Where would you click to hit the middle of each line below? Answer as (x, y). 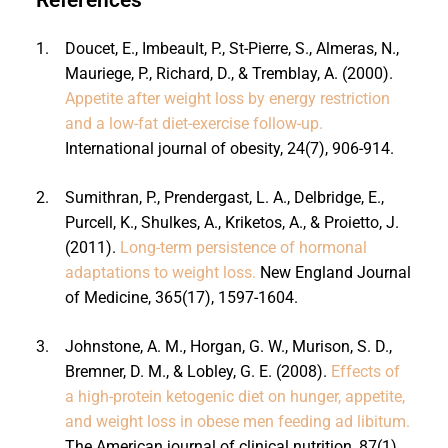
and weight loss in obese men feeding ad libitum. (237, 421)
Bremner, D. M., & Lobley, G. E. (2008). (197, 371)
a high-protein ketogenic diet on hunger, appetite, (234, 396)
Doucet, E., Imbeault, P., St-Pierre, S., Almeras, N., (231, 48)
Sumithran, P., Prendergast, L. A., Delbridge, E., (224, 197)
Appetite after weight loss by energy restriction (227, 98)
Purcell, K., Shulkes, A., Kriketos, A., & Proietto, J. (231, 222)
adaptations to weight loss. (160, 272)
